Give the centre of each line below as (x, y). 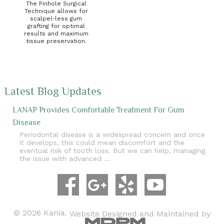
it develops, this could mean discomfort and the (102, 143)
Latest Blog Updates (53, 91)
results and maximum (56, 33)
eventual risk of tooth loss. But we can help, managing (112, 151)
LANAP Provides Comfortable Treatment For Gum (98, 110)
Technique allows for (56, 11)
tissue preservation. (56, 41)
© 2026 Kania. (41, 213)
